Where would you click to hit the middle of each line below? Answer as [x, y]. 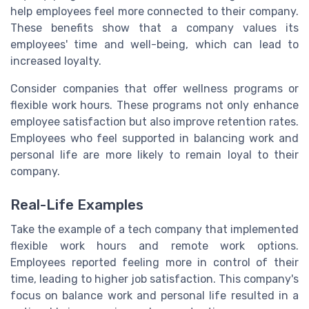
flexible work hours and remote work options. [154, 246]
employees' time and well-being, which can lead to [154, 44]
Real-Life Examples [77, 205]
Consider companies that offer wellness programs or [154, 88]
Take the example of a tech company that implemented [154, 230]
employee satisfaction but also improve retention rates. [154, 121]
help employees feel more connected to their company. [154, 11]
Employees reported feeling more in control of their [154, 263]
